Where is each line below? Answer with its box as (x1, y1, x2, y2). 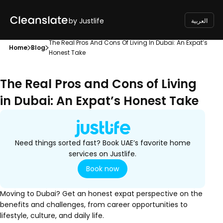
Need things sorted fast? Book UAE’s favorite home (14, 138, 191, 148)
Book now (86, 164, 119, 174)
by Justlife (69, 16, 104, 26)
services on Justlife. (69, 149, 136, 159)
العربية (191, 16, 208, 25)
